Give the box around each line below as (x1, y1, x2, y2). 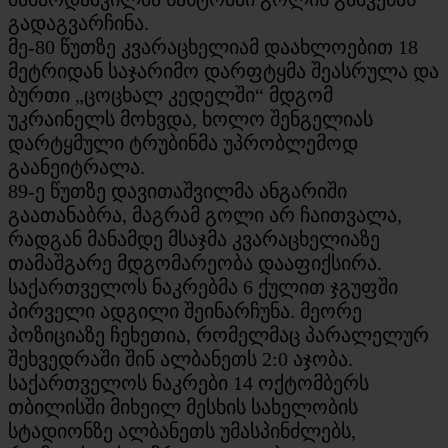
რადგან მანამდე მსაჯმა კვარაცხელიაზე (8, 227, 380, 250)
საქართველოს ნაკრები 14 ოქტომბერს (8, 371, 369, 394)
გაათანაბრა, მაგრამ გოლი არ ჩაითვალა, (8, 203, 402, 226)
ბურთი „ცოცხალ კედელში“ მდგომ (8, 83, 333, 106)
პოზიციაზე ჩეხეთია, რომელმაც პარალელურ (8, 323, 429, 346)
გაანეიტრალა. (8, 155, 145, 178)
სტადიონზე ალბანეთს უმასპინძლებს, (8, 419, 356, 442)
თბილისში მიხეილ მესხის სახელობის (8, 395, 358, 418)
